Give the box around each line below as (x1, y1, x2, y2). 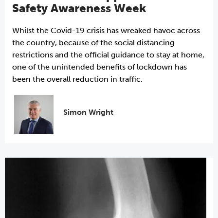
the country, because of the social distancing (12, 37, 174, 47)
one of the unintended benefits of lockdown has (12, 62, 187, 72)
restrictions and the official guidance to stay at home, (12, 50, 204, 59)
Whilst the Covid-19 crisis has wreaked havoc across (12, 25, 200, 35)
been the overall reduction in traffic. (12, 74, 143, 84)
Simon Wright (63, 108, 113, 117)
